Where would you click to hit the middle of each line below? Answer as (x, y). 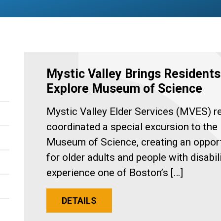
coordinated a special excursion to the (132, 127)
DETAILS (79, 201)
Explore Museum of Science (124, 89)
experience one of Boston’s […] (115, 173)
